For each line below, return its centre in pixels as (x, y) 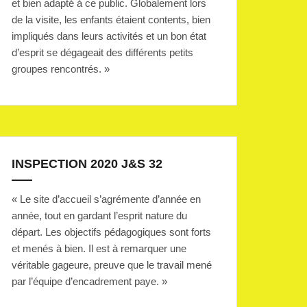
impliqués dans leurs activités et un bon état (109, 36)
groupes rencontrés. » (61, 69)
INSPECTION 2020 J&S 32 (87, 164)
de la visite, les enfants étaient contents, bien (111, 20)
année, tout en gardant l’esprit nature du (99, 216)
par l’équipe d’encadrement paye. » (89, 282)
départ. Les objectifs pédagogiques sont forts (111, 232)
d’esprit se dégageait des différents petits (102, 53)
